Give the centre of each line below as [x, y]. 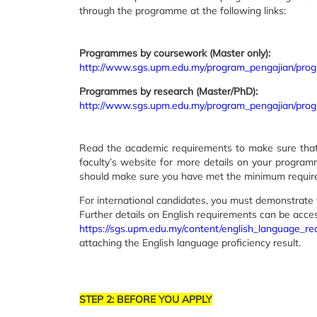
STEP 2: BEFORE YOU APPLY [146, 299]
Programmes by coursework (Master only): [175, 53]
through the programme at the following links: [183, 11]
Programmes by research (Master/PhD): [168, 91]
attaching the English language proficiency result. [190, 243]
